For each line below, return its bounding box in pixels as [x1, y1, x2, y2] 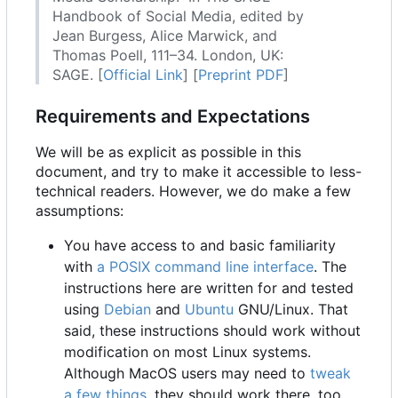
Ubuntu [185, 300, 234, 319]
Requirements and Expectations [36, 106, 310, 128]
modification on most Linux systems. [64, 343, 311, 362]
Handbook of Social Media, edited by [52, 7, 304, 26]
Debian [104, 300, 151, 319]
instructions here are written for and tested [64, 279, 354, 298]
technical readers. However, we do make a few [36, 182, 351, 201]
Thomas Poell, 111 [52, 46, 170, 65]
